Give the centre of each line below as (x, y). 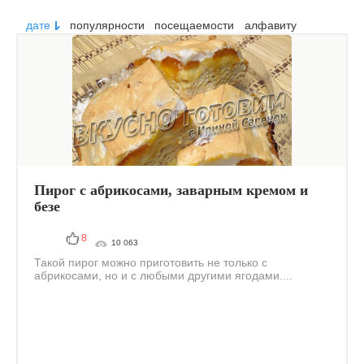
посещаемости (195, 25)
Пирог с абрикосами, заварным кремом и (171, 190)
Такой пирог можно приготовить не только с (151, 262)
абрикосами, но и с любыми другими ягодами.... (163, 275)
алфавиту (270, 25)
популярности (108, 25)
